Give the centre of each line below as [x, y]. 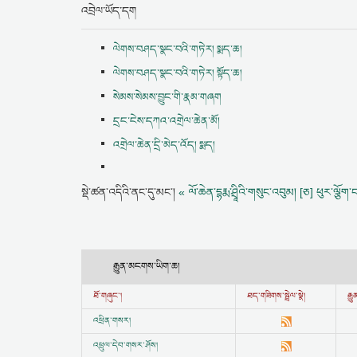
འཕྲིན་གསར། [112, 321]
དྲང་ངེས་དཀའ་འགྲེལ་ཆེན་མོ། [167, 121]
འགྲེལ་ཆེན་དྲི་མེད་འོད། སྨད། [164, 145]
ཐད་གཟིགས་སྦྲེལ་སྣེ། [276, 296]
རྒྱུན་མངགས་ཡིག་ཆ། [147, 267]
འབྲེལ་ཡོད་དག [109, 11]
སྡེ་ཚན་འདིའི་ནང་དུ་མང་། [130, 192]
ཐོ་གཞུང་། [108, 296]
